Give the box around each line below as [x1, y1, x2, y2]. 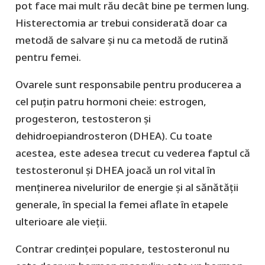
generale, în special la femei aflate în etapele [15, 197, 228, 211]
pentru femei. [15, 50, 81, 64]
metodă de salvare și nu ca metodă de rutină [15, 33, 228, 47]
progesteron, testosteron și [15, 111, 151, 125]
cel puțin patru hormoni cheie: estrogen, [15, 94, 206, 108]
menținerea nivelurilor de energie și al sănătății [15, 180, 238, 194]
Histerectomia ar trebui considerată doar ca [15, 15, 227, 30]
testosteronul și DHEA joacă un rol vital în [15, 163, 215, 177]
